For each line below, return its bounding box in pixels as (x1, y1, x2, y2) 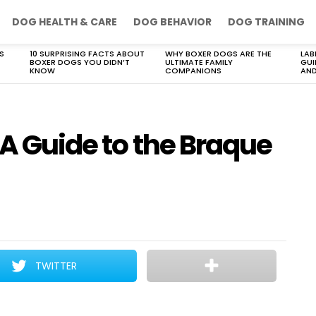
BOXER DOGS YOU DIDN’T (30, 56, 130, 68)
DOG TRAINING (228, 15, 305, 29)
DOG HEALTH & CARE (12, 15, 117, 29)
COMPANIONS (165, 65, 221, 76)
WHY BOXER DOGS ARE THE (165, 48, 272, 59)
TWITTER (35, 259, 78, 273)
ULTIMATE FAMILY (165, 56, 233, 68)
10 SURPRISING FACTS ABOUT (30, 48, 145, 59)
